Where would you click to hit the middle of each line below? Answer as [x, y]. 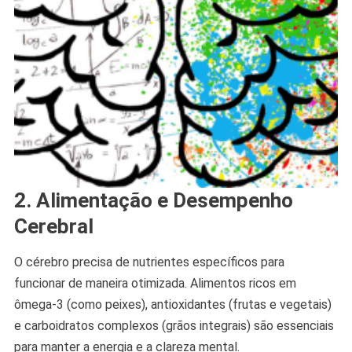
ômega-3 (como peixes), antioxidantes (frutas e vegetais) [172, 305]
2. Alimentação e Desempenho [153, 201]
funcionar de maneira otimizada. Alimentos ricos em [155, 284]
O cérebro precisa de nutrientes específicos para [149, 262]
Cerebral [53, 227]
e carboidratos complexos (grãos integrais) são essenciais [174, 326]
